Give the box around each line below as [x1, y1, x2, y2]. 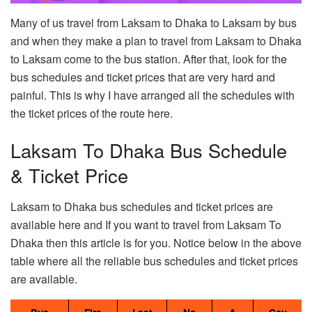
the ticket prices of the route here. [10, 104, 173, 121]
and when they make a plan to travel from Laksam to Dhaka [10, 32, 302, 49]
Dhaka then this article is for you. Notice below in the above [10, 235, 302, 251]
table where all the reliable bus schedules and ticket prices [10, 253, 298, 270]
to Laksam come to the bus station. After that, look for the [10, 50, 287, 67]
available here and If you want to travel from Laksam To [10, 217, 281, 233]
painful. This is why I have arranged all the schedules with [10, 86, 295, 103]
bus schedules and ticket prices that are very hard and [10, 68, 275, 85]
